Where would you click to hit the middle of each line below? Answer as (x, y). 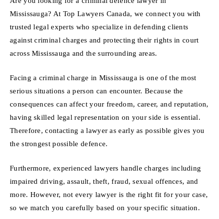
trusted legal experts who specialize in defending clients (99, 27)
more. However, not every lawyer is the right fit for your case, (109, 194)
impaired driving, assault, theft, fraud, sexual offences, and (104, 181)
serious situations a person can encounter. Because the (97, 91)
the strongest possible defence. (59, 144)
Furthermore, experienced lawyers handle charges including (106, 168)
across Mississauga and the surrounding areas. (84, 53)
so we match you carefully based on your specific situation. (105, 207)
